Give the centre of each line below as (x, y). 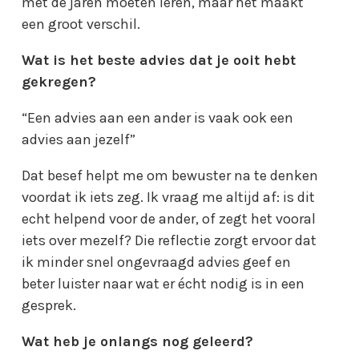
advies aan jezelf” (79, 139)
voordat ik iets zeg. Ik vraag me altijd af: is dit (169, 197)
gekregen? (59, 81)
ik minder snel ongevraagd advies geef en (157, 262)
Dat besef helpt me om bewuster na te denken (170, 175)
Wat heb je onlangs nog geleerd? (138, 341)
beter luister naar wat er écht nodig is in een (163, 283)
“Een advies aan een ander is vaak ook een (158, 117)
